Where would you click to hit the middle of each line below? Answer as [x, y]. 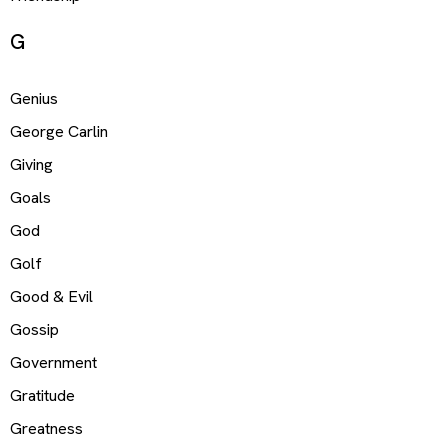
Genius [34, 98]
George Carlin [59, 131]
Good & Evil [51, 296]
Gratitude [42, 395]
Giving [31, 164]
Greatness [46, 428]
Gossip [34, 329]
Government [53, 362]
